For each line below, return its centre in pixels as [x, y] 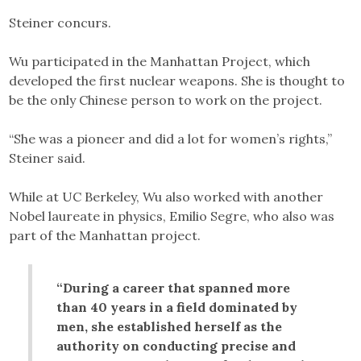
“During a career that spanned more [174, 287]
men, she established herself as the [170, 326]
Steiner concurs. [60, 22]
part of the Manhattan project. [105, 235]
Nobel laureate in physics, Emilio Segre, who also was [172, 216]
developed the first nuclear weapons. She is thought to [177, 80]
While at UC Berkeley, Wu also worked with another [166, 196]
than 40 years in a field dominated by [177, 307]
